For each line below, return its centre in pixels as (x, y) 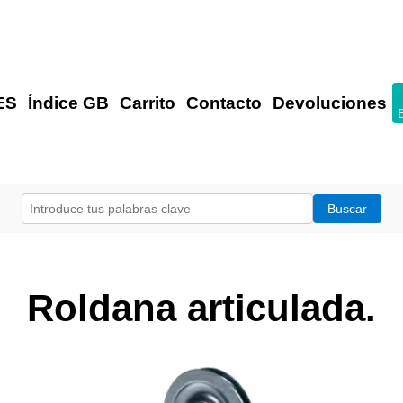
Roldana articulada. (201, 308)
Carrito (147, 103)
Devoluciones (329, 103)
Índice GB (68, 103)
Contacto (224, 103)
